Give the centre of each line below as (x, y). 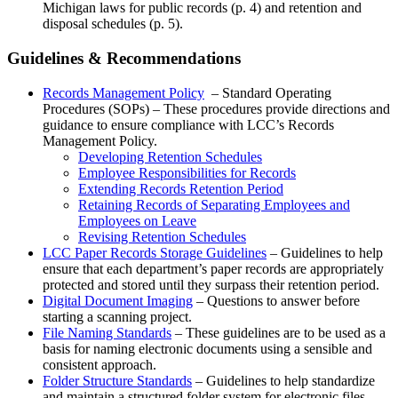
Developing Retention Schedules (170, 156)
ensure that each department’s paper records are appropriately (213, 268)
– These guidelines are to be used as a (279, 332)
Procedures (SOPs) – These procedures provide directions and (216, 108)
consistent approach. (99, 364)
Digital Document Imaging (118, 300)
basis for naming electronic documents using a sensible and (207, 348)
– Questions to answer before (276, 300)
